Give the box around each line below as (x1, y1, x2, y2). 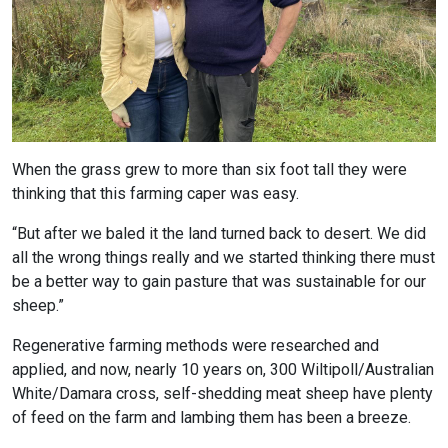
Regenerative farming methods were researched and (12, 336, 379, 356)
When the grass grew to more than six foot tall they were (12, 160, 407, 180)
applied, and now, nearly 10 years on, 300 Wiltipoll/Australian (12, 360, 434, 380)
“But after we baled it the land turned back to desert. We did (12, 224, 426, 244)
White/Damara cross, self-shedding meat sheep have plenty (12, 384, 433, 404)
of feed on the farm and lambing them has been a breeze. (12, 408, 411, 428)
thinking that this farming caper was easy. (12, 184, 299, 204)
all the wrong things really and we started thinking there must (12, 248, 435, 268)
